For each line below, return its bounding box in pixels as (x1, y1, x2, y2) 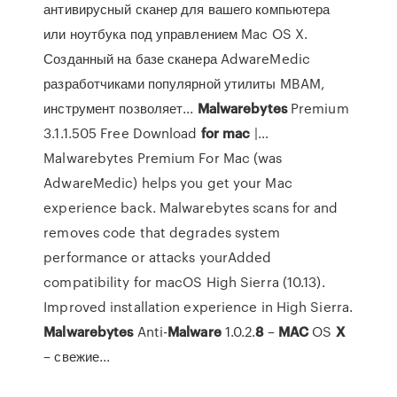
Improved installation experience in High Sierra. (43, 297, 354, 316)
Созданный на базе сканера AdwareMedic (43, 49, 310, 68)
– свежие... (43, 346, 111, 366)
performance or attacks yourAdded (43, 247, 272, 267)
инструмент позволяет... (43, 98, 198, 118)
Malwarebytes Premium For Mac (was (43, 148, 283, 167)
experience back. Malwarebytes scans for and (43, 198, 339, 217)
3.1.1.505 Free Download (43, 123, 201, 143)
